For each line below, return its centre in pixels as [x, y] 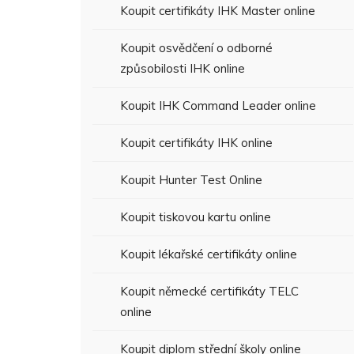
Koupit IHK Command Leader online [218, 105]
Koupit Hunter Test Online [191, 180]
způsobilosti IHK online [183, 68]
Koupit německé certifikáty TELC [209, 291]
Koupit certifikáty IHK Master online [218, 11]
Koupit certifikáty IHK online [196, 143]
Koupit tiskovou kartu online [196, 217]
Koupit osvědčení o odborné [196, 48]
